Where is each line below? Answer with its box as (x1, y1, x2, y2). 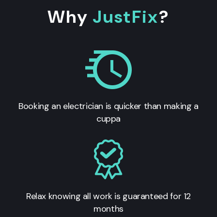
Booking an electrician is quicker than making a (18, 100, 199, 112)
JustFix (93, 5, 159, 28)
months (93, 202, 124, 215)
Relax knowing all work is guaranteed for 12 (26, 190, 191, 202)
